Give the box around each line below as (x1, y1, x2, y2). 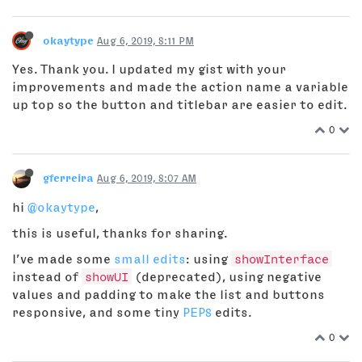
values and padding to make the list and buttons (12, 287, 325, 301)
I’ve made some (12, 251, 114, 265)
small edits (114, 251, 186, 265)
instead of (12, 269, 82, 283)
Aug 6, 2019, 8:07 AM (97, 172, 196, 183)
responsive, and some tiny (12, 305, 183, 318)
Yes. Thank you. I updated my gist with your (12, 62, 286, 75)
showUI (85, 269, 128, 283)
